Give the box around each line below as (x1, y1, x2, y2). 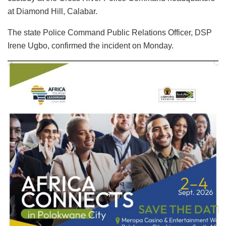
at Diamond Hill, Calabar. (8, 7, 97, 16)
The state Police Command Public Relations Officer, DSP (8, 28, 212, 37)
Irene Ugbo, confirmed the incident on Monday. (8, 41, 174, 50)
